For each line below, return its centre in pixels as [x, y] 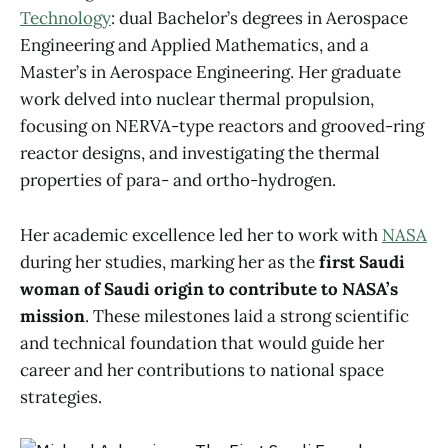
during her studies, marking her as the [169, 261]
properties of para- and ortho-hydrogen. [178, 180]
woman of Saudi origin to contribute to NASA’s [209, 288]
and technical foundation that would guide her [202, 342]
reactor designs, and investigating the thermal [200, 153]
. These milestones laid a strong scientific [247, 315]
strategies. [61, 396]
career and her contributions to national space [202, 369]
